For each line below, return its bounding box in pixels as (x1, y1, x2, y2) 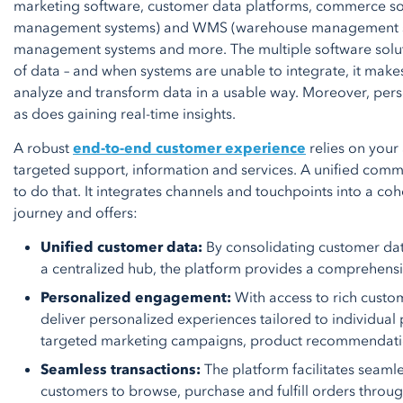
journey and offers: (13, 203, 138, 223)
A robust (13, 139, 73, 158)
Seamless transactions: (40, 360, 201, 380)
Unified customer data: (40, 237, 202, 257)
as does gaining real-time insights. (13, 104, 236, 124)
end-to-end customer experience (73, 139, 306, 158)
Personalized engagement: (40, 288, 231, 308)
